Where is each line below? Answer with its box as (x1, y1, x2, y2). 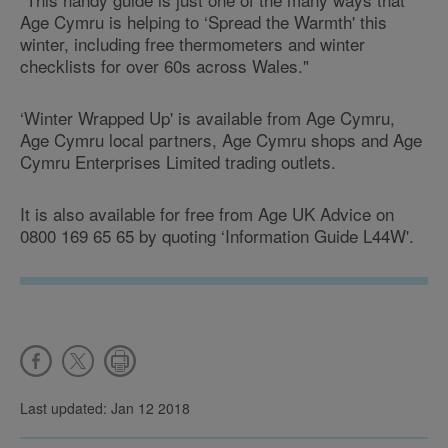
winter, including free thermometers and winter (20, 31, 365, 56)
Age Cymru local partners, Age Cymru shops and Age (20, 127, 422, 152)
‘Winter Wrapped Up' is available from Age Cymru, (20, 105, 395, 130)
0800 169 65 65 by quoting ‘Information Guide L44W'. (20, 223, 414, 248)
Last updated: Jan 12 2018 (20, 398, 190, 418)
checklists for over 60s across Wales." (20, 53, 309, 78)
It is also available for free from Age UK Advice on (20, 201, 394, 226)
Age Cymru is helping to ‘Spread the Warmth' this (20, 9, 387, 34)
